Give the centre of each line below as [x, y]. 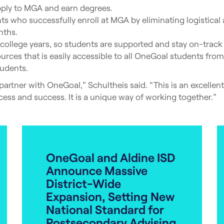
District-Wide [83, 183]
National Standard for [105, 209]
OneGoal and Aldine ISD [111, 157]
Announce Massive [97, 170]
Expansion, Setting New [110, 196]
